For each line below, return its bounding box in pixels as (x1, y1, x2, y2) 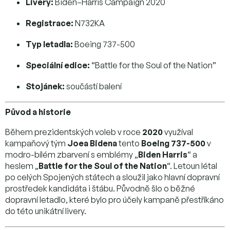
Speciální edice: (26, 60, 90, 70)
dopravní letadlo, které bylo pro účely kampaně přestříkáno (5, 194, 224, 205)
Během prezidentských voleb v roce (5, 126, 142, 137)
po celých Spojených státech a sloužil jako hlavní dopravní (5, 171, 220, 182)
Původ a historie (5, 106, 71, 117)
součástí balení (65, 81, 122, 91)
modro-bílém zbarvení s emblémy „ (5, 149, 138, 160)
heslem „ (5, 160, 39, 171)
